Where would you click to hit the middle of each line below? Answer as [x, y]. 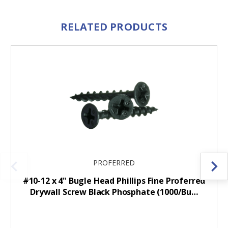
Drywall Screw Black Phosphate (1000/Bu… [114, 192]
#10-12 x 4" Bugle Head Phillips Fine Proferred [114, 181]
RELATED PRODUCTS [114, 27]
